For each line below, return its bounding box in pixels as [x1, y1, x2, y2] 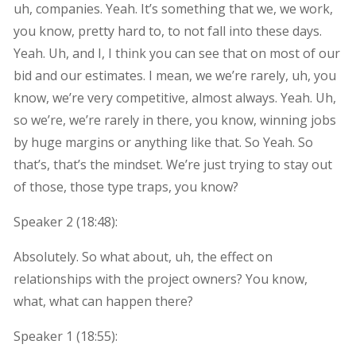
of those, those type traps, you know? [13, 177, 238, 195]
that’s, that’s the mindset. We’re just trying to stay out [13, 155, 332, 173]
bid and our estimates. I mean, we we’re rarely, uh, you [13, 66, 336, 84]
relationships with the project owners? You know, [13, 269, 308, 288]
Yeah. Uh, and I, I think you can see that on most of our [13, 44, 340, 62]
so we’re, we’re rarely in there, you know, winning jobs [13, 110, 336, 129]
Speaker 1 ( [13, 327, 80, 345]
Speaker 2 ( [13, 212, 80, 230]
